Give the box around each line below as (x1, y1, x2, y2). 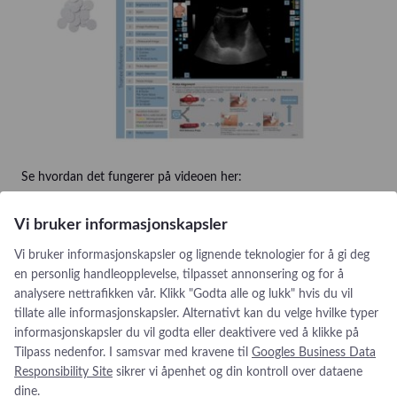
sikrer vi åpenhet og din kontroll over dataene (113, 366, 362, 378)
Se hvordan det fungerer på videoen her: (21, 170, 242, 183)
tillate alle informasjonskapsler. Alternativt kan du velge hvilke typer (14, 307, 378, 320)
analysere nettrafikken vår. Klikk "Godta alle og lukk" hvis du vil (14, 288, 353, 300)
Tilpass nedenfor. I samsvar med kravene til (14, 346, 252, 359)
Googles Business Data (252, 346, 376, 359)
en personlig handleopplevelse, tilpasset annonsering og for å (14, 269, 344, 281)
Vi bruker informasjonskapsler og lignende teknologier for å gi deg (14, 249, 370, 261)
